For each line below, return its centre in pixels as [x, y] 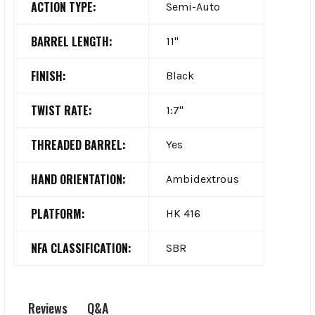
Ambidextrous [202, 179]
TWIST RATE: [62, 110]
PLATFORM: [58, 213]
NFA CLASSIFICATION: [81, 248]
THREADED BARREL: [78, 144]
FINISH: [49, 76]
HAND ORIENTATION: [78, 179]
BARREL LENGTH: [72, 41]
